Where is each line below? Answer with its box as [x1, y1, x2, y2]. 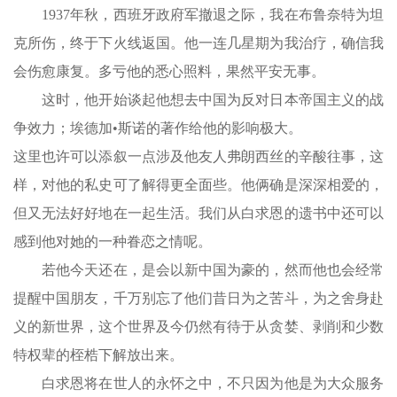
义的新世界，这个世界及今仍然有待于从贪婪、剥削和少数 [13, 319, 384, 334]
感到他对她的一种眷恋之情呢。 [13, 234, 212, 249]
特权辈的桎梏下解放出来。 [13, 347, 183, 362]
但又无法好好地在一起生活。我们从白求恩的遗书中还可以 [13, 206, 384, 221]
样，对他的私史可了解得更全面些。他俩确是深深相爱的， [13, 177, 384, 192]
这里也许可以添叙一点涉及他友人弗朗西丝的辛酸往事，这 [13, 149, 384, 164]
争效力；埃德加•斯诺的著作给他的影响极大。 [13, 121, 302, 136]
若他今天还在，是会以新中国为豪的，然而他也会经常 [13, 262, 384, 277]
